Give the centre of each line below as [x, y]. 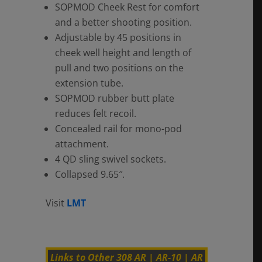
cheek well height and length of [123, 52]
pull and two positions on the [119, 68]
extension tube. [89, 83]
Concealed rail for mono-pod [118, 128]
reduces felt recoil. [95, 113]
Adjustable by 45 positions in [118, 37]
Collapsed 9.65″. [89, 174]
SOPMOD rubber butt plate [114, 98]
